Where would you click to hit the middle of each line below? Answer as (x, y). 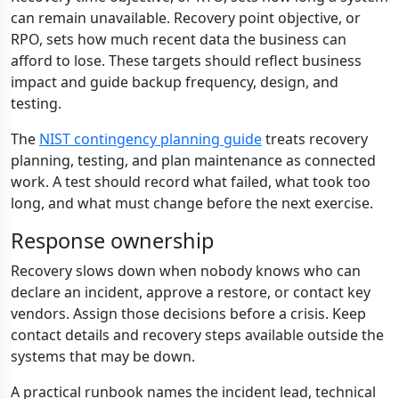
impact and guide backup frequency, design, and (175, 82)
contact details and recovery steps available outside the (197, 335)
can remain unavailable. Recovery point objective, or (186, 18)
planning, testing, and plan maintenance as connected (193, 160)
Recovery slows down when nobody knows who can (186, 271)
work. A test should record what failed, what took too (191, 182)
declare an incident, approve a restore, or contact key (191, 292)
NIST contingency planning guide (151, 139)
